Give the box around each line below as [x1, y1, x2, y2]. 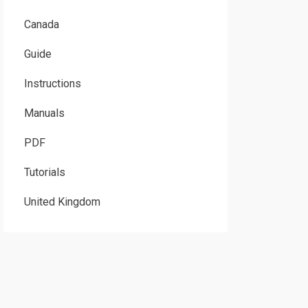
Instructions [23, 77, 81, 90]
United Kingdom [23, 195, 100, 208]
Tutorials [23, 166, 65, 179]
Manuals [23, 107, 65, 120]
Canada [23, 18, 59, 31]
